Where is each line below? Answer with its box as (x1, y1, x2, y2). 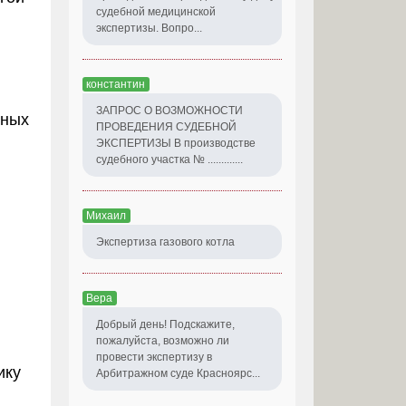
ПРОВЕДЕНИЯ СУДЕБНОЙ (96, 120, 237, 133)
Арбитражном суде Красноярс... (96, 366, 260, 380)
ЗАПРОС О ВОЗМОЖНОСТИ (96, 103, 243, 117)
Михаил (86, 208, 126, 222)
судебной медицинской (96, 5, 216, 18)
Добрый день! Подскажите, (96, 317, 235, 331)
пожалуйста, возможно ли (96, 333, 229, 347)
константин (86, 77, 145, 91)
